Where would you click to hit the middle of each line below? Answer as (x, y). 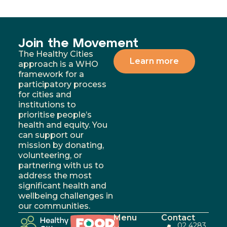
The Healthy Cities (55, 54)
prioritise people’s (55, 115)
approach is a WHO (58, 64)
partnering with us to (61, 165)
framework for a (51, 74)
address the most (55, 175)
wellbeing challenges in (65, 196)
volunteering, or (50, 155)
